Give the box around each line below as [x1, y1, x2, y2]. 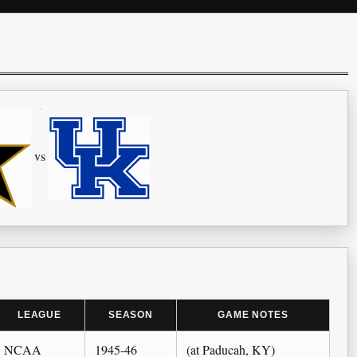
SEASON [108, 309, 154, 321]
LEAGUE [17, 309, 62, 321]
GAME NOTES [217, 309, 289, 321]
